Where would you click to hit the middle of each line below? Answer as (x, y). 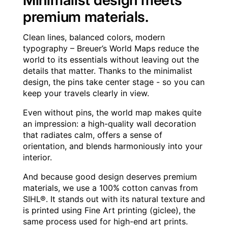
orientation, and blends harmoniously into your (113, 146)
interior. (37, 158)
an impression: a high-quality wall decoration (109, 124)
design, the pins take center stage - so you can (114, 82)
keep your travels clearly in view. (86, 93)
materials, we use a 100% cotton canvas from (110, 188)
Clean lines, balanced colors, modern (94, 37)
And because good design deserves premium (110, 177)
